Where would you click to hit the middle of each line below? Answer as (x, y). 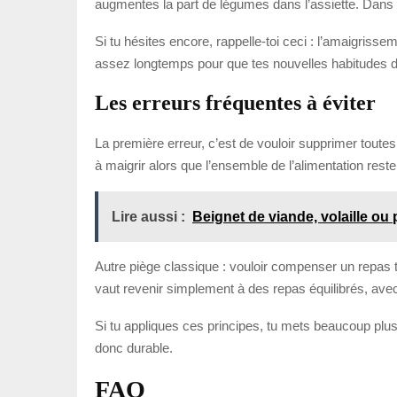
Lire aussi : (148, 216)
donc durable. (134, 347)
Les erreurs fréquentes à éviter (235, 102)
